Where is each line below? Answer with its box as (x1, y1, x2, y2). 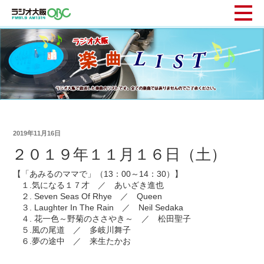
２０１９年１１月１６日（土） (12, 145, 227, 163)
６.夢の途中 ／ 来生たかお (13, 236, 131, 246)
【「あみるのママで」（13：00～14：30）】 (13, 169, 183, 179)
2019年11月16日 (13, 129, 61, 137)
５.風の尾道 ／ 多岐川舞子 (13, 225, 131, 235)
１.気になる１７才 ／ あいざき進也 (13, 180, 164, 190)
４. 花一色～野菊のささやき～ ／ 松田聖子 (13, 214, 192, 224)
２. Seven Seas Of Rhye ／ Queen (13, 192, 163, 202)
